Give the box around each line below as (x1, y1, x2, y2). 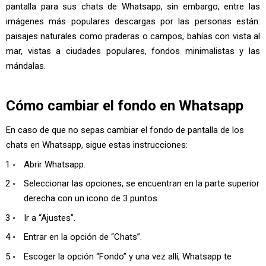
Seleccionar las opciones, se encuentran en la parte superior (24, 178, 259, 189)
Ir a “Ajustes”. (24, 212, 75, 223)
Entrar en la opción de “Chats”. (24, 232, 142, 242)
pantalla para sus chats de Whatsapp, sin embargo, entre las (6, 1, 260, 12)
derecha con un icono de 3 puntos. (24, 193, 159, 204)
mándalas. (6, 61, 46, 71)
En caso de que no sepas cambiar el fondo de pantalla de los (6, 125, 244, 135)
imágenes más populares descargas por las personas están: (6, 16, 260, 27)
